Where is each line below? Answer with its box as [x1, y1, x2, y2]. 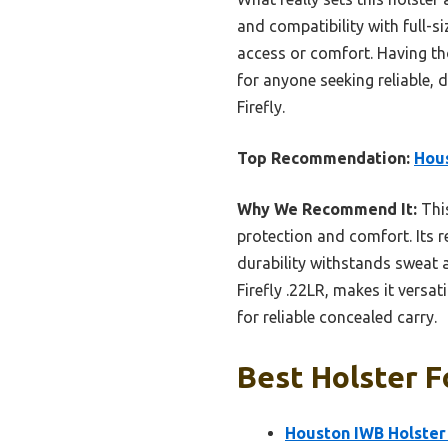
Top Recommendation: [237, 148, 410, 167]
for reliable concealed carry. [237, 307, 437, 326]
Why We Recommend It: [237, 199, 417, 218]
